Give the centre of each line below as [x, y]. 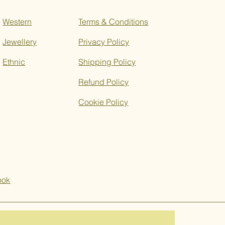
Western [17, 22]
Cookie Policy [103, 102]
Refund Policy [104, 82]
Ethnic [14, 62]
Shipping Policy [107, 62]
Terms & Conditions [114, 22]
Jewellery [20, 42]
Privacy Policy [104, 42]
